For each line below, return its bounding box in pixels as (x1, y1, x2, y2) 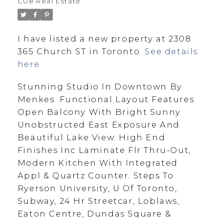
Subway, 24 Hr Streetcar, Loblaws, (17, 196, 180, 206)
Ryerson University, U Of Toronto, (17, 183, 177, 193)
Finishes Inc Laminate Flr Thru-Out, (17, 145, 191, 155)
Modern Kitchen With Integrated (17, 157, 178, 168)
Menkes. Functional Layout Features (17, 94, 195, 104)
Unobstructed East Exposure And (17, 119, 180, 130)
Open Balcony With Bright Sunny (17, 107, 181, 117)
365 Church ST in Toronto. (17, 46, 145, 56)
